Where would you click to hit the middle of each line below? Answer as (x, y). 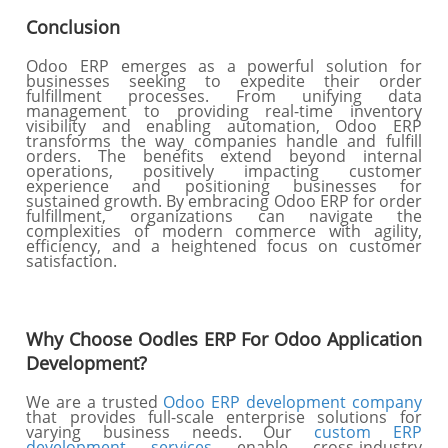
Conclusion (73, 27)
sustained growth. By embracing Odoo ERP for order (224, 201)
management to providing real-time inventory (224, 111)
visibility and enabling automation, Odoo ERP (224, 126)
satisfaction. (72, 261)
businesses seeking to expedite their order (224, 81)
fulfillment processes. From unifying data (224, 96)
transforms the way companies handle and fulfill (224, 141)
